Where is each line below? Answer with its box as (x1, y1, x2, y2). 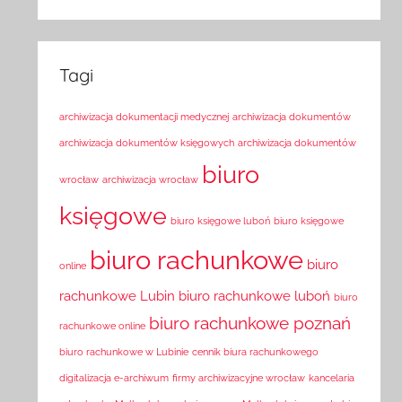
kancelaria (309, 372, 355, 384)
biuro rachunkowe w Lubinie (59, 346, 189, 358)
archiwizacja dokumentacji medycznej (59, 111, 230, 123)
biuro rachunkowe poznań (149, 313, 352, 334)
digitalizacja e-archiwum (59, 372, 170, 384)
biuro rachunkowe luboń (179, 287, 331, 305)
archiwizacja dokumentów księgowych (59, 137, 235, 149)
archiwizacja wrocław (102, 174, 199, 186)
